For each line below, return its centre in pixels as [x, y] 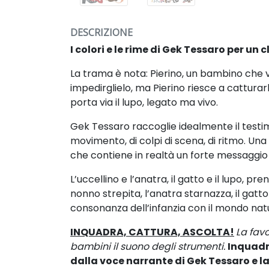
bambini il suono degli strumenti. [148, 246]
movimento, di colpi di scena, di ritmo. [159, 141]
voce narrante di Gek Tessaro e [179, 261]
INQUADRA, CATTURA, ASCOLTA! [152, 232]
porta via [93, 102]
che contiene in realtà [123, 155]
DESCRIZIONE [101, 32]
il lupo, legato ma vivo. [168, 102]
